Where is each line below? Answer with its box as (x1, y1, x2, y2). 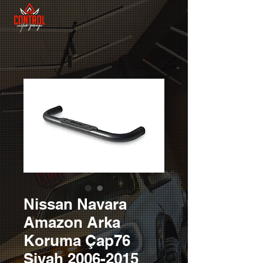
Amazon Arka (23, 213, 120, 231)
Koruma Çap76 (23, 231, 130, 249)
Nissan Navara (23, 195, 127, 213)
